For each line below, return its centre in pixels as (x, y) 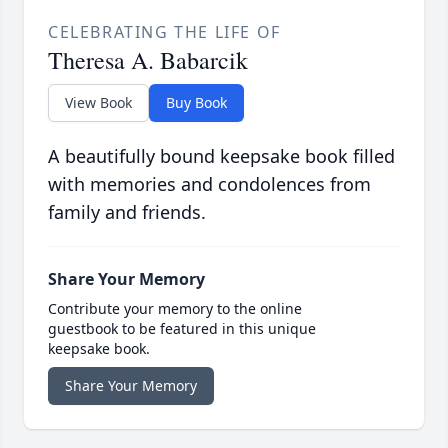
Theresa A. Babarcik (148, 59)
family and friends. (127, 211)
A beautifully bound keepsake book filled (221, 155)
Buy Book (196, 102)
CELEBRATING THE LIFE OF (164, 31)
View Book (98, 102)
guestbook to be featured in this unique (182, 328)
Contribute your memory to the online (175, 308)
